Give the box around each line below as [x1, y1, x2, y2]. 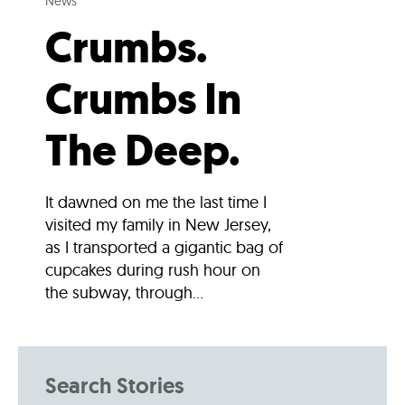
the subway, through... [45, 282, 203, 304]
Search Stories [45, 372, 184, 400]
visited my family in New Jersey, [45, 214, 271, 236]
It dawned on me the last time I [45, 192, 267, 213]
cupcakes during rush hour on [45, 259, 260, 281]
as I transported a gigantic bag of [45, 237, 283, 259]
